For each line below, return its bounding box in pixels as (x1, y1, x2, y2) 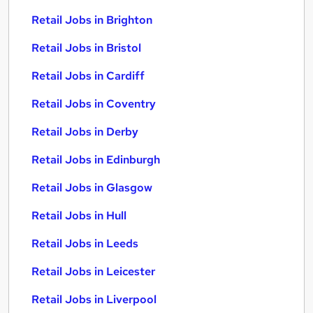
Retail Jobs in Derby (31, 124, 138, 139)
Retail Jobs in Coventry (31, 96, 156, 111)
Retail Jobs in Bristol (31, 41, 141, 55)
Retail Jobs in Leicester (31, 264, 155, 279)
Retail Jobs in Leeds (31, 236, 138, 251)
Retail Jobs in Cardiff (31, 68, 145, 83)
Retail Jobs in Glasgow (31, 180, 152, 195)
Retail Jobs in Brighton (31, 13, 152, 27)
